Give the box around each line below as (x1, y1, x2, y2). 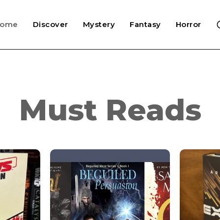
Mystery (82, 20, 115, 29)
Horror (175, 20, 201, 29)
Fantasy (130, 20, 161, 29)
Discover (32, 20, 68, 29)
